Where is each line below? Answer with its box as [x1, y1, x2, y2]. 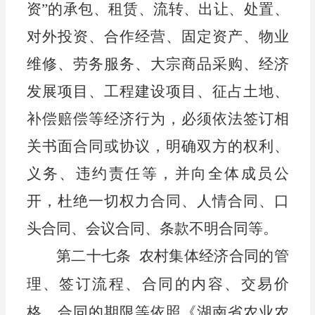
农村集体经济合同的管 [139, 247, 289, 265]
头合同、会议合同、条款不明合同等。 [26, 220, 278, 238]
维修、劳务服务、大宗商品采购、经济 [26, 56, 289, 73]
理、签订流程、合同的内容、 [26, 276, 241, 293]
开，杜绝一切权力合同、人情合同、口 [26, 193, 289, 210]
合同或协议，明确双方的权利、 [72, 138, 289, 155]
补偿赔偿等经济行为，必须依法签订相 [26, 110, 289, 128]
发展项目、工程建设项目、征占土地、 [26, 83, 289, 101]
